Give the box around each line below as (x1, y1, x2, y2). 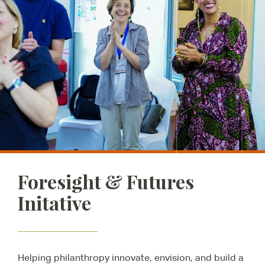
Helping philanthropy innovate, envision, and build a (18, 252, 244, 264)
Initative (18, 190, 91, 216)
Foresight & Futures (18, 169, 194, 195)
